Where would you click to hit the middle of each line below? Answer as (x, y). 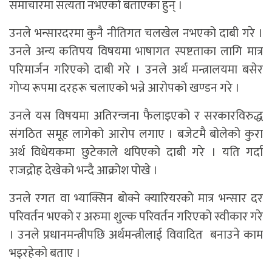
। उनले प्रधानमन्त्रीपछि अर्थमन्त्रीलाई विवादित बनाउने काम (136, 235)
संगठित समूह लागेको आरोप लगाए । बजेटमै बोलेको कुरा (136, 134)
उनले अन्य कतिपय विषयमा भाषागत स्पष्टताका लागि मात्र (136, 51)
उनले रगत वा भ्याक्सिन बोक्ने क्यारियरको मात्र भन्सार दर (136, 198)
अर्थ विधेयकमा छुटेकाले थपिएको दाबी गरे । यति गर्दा (136, 152)
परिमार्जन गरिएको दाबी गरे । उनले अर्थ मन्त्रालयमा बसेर (136, 70)
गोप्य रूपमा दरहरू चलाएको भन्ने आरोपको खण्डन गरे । (124, 88)
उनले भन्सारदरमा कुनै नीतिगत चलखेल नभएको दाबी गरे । (136, 33)
